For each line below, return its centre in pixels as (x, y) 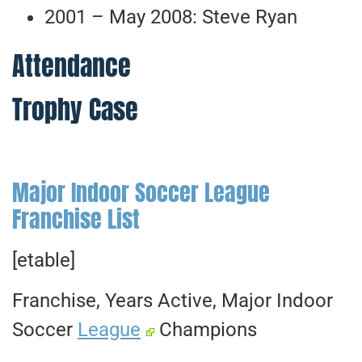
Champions (206, 330)
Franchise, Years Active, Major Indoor (173, 301)
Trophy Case (75, 110)
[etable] (44, 260)
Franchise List (76, 219)
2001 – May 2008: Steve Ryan (171, 17)
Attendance (72, 66)
